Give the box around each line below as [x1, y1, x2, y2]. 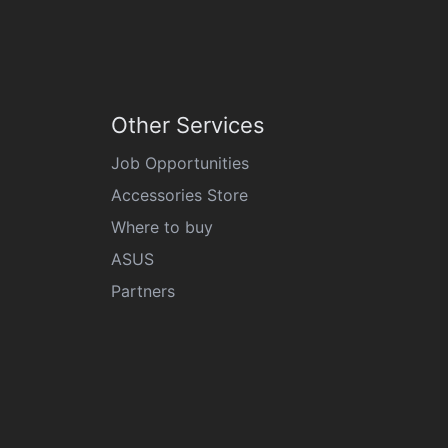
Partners [111, 281, 175, 301]
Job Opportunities [111, 153, 249, 173]
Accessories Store [111, 185, 248, 205]
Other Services [111, 112, 265, 138]
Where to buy [111, 217, 213, 237]
